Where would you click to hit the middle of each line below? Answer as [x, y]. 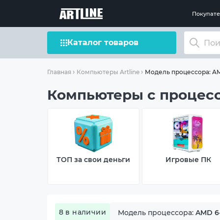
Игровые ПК [188, 160]
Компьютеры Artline [108, 72]
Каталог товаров [103, 42]
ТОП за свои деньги [94, 160]
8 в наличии [82, 212]
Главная [59, 72]
